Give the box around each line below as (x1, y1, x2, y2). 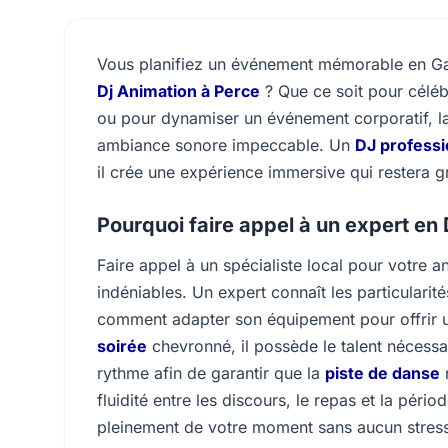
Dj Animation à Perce (97, 81, 260, 101)
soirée (97, 336, 147, 356)
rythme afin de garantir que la (97, 363, 325, 383)
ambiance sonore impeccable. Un (97, 135, 355, 155)
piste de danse (325, 363, 440, 383)
